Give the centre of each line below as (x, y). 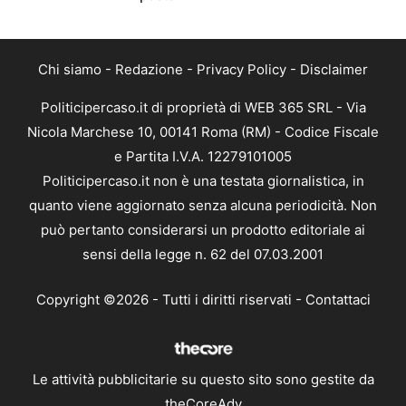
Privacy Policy (242, 70)
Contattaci (338, 299)
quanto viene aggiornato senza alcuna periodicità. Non (203, 206)
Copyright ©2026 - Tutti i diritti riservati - (170, 299)
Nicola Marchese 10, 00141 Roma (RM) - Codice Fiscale (203, 132)
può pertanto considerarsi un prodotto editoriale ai (203, 230)
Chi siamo (70, 70)
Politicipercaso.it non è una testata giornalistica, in (203, 181)
